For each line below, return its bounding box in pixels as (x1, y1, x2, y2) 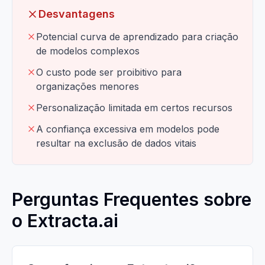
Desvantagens (38, 8, 115, 20)
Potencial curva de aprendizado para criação (36, 31, 238, 43)
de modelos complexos (36, 45, 140, 57)
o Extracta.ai (12, 210, 118, 231)
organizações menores (36, 80, 139, 92)
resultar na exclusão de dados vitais (36, 137, 196, 149)
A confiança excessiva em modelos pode (36, 123, 219, 135)
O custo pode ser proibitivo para (36, 66, 182, 78)
